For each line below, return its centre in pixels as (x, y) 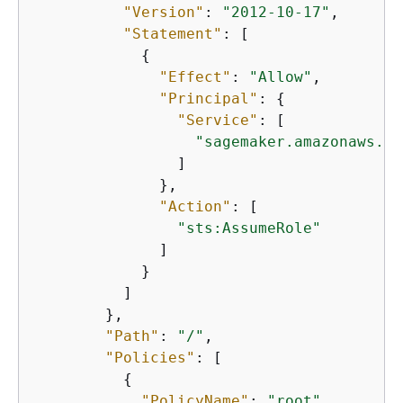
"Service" (218, 121)
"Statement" (173, 34)
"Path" (132, 336)
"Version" (164, 13)
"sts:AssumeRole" (249, 228)
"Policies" (150, 358)
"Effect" (195, 77)
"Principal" (209, 99)
